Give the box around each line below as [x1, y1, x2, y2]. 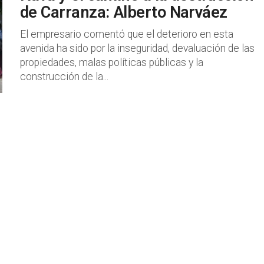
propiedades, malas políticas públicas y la [20, 57, 203, 68]
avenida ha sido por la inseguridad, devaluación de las [20, 42, 255, 54]
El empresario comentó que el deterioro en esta [20, 28, 233, 40]
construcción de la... [20, 71, 108, 82]
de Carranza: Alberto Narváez [20, 3, 227, 22]
